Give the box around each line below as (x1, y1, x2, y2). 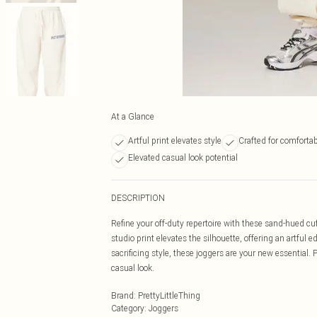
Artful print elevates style (128, 135, 221, 146)
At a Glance (111, 111, 154, 122)
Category (111, 303, 144, 313)
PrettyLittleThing (138, 290, 200, 301)
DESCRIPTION (111, 192, 165, 203)
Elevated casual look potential (128, 152, 238, 163)
